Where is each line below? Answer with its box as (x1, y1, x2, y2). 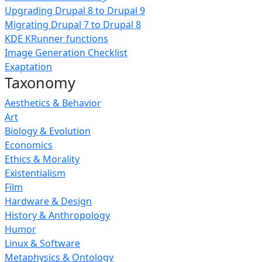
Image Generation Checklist (5, 46, 127, 59)
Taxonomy (5, 73, 75, 92)
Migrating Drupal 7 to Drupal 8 (5, 18, 141, 31)
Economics (5, 139, 53, 151)
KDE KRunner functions (5, 32, 108, 45)
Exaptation (5, 60, 52, 73)
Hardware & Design (5, 195, 92, 208)
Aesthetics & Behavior (5, 96, 101, 109)
